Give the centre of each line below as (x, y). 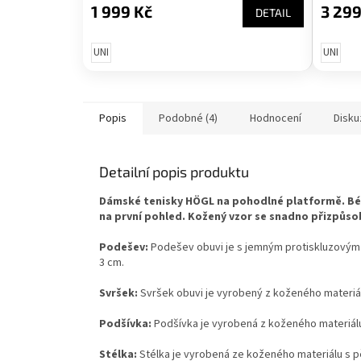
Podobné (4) (188, 118)
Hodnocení (276, 118)
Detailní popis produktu (174, 171)
